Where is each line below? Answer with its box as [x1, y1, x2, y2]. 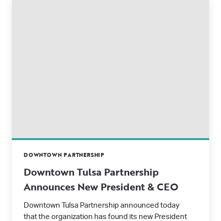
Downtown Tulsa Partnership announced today [24, 202, 180, 209]
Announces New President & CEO [24, 179, 178, 194]
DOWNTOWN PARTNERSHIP [24, 151, 105, 159]
